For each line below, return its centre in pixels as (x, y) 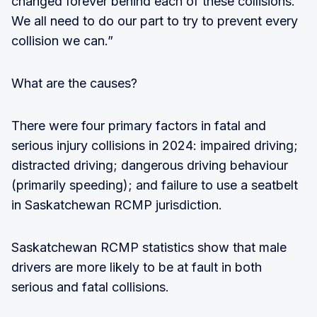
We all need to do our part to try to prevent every (155, 21)
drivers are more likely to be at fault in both (137, 267)
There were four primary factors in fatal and (139, 125)
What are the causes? (74, 83)
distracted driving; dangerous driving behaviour (150, 165)
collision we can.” (62, 40)
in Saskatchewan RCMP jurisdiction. (117, 204)
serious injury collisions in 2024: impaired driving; (155, 145)
